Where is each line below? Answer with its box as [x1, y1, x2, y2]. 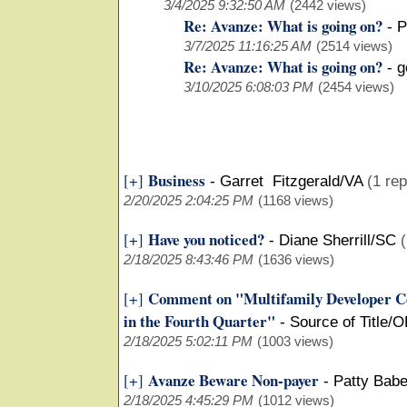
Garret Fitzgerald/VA [220, 173, 362, 191]
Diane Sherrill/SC [279, 232, 396, 250]
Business [148, 169, 205, 193]
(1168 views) [258, 193, 333, 209]
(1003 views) [257, 333, 333, 350]
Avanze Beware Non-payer [148, 369, 319, 392]
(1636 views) [258, 252, 334, 268]
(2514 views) [316, 38, 392, 55]
